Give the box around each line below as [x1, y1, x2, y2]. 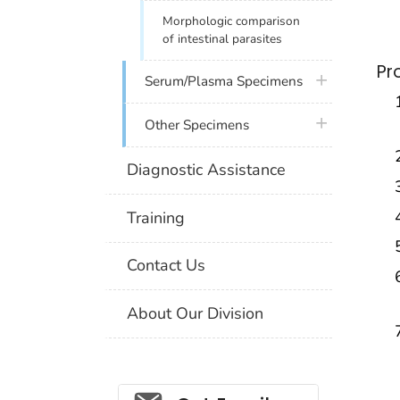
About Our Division [127, 302, 264, 324]
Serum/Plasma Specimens [145, 72, 304, 91]
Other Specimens [145, 115, 250, 134]
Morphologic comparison [162, 12, 301, 29]
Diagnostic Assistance [127, 159, 287, 181]
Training [127, 206, 186, 229]
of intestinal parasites [162, 29, 283, 47]
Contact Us [127, 254, 206, 277]
